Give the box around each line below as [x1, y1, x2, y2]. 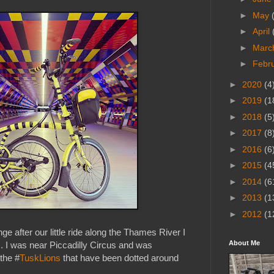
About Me [229, 239, 260, 247]
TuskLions [20, 253, 61, 264]
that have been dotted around [61, 253, 179, 264]
